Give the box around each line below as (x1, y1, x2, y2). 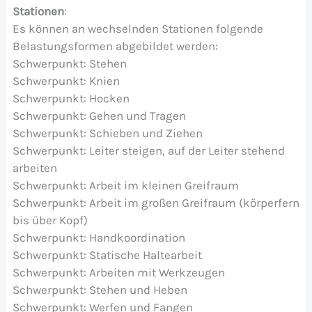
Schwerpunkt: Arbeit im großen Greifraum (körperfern (12, 195, 299, 210)
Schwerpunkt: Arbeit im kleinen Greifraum (12, 178, 239, 192)
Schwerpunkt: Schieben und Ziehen (12, 125, 203, 140)
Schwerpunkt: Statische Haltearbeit (12, 247, 202, 262)
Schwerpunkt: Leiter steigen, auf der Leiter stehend (12, 143, 285, 157)
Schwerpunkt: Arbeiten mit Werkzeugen (12, 265, 225, 279)
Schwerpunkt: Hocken (12, 91, 130, 105)
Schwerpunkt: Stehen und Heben (12, 282, 187, 297)
